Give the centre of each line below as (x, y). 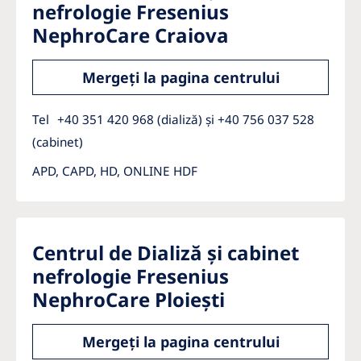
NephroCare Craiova (131, 35)
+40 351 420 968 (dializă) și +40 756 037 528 (186, 119)
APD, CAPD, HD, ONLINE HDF (115, 171)
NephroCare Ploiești (129, 299)
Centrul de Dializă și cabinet (166, 253)
